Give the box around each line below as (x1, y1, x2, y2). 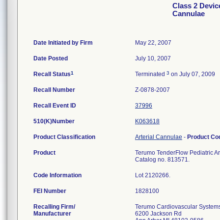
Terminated (135, 71, 166, 78)
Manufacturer (33, 210, 71, 217)
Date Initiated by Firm (33, 39, 93, 46)
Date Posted (33, 55, 68, 62)
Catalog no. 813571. (135, 156, 190, 163)
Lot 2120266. (135, 172, 170, 179)
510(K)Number (33, 118, 75, 125)
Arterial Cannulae (135, 134, 182, 140)
